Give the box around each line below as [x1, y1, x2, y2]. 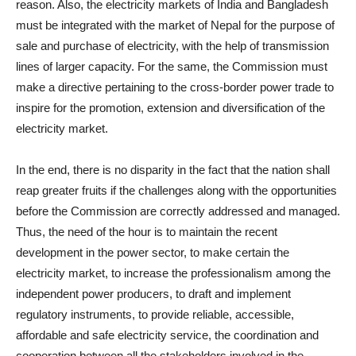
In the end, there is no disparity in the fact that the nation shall [16, 163, 330, 176]
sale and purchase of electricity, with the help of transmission [16, 39, 329, 52]
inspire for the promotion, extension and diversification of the [16, 101, 325, 114]
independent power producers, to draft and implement [16, 287, 291, 300]
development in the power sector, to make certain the [16, 246, 289, 259]
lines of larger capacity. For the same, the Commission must [16, 60, 327, 73]
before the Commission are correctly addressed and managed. [16, 204, 340, 218]
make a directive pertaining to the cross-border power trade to [16, 80, 334, 94]
